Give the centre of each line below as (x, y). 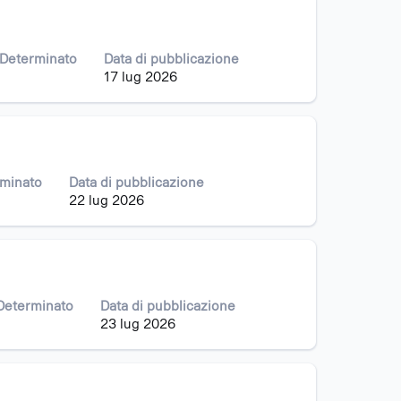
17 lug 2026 (141, 77)
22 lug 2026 (107, 200)
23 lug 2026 (138, 324)
